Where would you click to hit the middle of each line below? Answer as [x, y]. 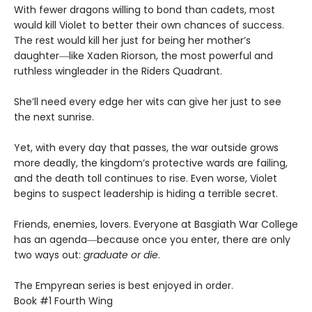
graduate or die [121, 255]
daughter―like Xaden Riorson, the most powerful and [143, 56]
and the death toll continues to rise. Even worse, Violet [146, 179]
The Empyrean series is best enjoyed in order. [124, 286]
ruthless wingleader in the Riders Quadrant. [118, 71]
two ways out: [49, 255]
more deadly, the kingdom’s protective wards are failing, [151, 163]
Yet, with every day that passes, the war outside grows [146, 148]
